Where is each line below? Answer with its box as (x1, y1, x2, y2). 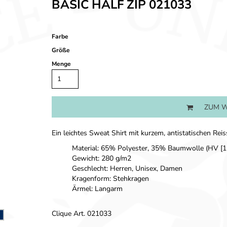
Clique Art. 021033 (52, 209, 111, 218)
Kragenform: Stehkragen (72, 174, 149, 183)
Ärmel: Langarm (72, 184, 123, 194)
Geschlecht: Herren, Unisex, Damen (72, 164, 182, 173)
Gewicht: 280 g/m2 (72, 154, 131, 163)
